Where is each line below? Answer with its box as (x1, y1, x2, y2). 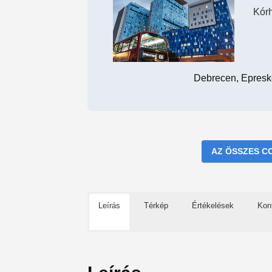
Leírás (98, 200, 120, 210)
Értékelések (192, 200, 234, 210)
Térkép (144, 200, 168, 210)
